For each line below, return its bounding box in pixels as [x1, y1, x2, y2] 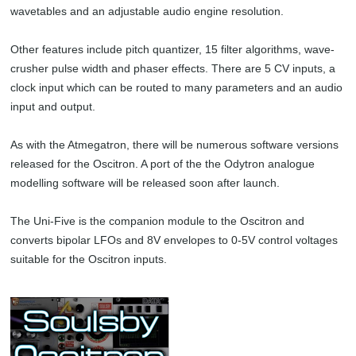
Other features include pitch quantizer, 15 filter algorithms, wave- [10, 43, 335, 56]
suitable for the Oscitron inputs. [10, 253, 168, 265]
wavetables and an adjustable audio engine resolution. [10, 5, 284, 17]
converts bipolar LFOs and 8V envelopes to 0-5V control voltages [10, 234, 339, 246]
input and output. [10, 100, 96, 113]
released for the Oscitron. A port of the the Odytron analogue [10, 157, 315, 170]
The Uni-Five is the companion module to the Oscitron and [10, 215, 305, 227]
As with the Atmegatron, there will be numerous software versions [10, 138, 339, 151]
